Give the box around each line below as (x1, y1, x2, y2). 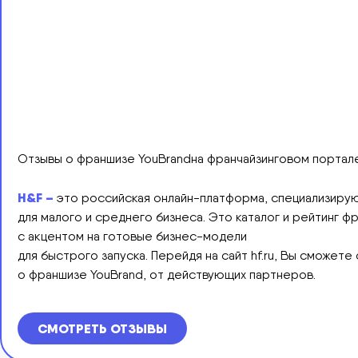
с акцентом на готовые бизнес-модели (18, 228, 247, 244)
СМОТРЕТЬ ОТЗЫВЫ (38, 320, 167, 336)
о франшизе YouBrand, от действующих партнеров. (18, 266, 316, 282)
